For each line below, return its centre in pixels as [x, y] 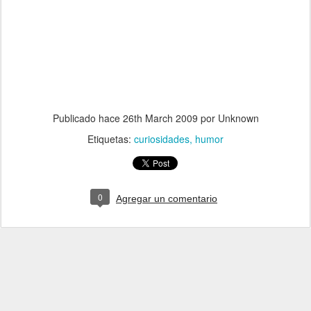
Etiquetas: [111, 139]
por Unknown [228, 118]
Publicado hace [87, 118]
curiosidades [162, 139]
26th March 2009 [160, 118]
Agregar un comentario [167, 199]
